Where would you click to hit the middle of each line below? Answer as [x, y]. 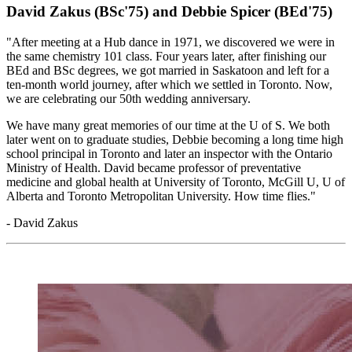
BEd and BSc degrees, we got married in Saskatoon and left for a [168, 70]
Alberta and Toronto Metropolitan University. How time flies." [161, 196]
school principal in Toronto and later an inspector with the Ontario [169, 153]
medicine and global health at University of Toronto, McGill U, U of [176, 181]
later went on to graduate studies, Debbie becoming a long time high [175, 139]
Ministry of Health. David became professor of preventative [154, 167]
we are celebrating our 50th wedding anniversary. [128, 98]
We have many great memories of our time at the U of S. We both [168, 125]
